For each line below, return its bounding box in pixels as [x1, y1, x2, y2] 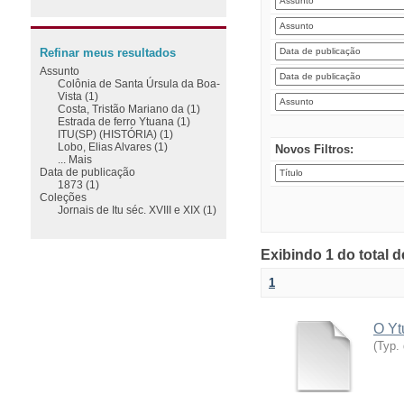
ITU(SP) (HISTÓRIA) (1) [57, 127, 173, 140]
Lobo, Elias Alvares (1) [57, 140, 168, 152]
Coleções [39, 190, 87, 203]
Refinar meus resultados [39, 46, 176, 60]
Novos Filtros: [274, 142, 353, 156]
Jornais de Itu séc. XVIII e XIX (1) [57, 203, 216, 216]
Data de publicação [39, 165, 135, 178]
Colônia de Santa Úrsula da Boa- [57, 77, 220, 89]
